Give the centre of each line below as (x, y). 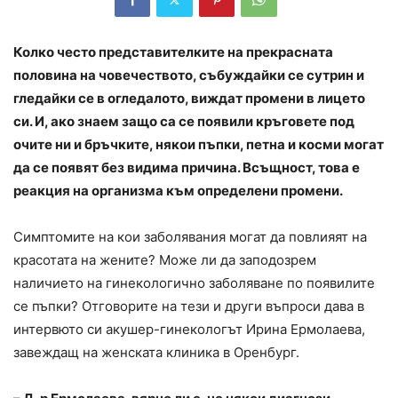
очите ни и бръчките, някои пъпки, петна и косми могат (199, 145)
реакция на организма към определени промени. (178, 191)
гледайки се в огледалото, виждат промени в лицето (189, 99)
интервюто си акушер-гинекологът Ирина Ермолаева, (189, 330)
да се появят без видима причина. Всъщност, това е (187, 168)
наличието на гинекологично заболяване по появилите (194, 283)
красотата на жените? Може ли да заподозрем (165, 260)
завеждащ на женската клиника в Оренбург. (156, 353)
